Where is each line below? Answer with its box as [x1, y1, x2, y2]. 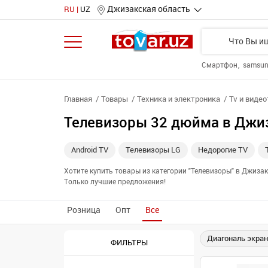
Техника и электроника [137, 95, 220, 103]
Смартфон [202, 61, 239, 69]
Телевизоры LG [126, 145, 181, 154]
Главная [64, 95, 92, 103]
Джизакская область [107, 4, 190, 14]
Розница [67, 205, 100, 215]
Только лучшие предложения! [64, 178, 166, 186]
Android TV [71, 145, 108, 154]
